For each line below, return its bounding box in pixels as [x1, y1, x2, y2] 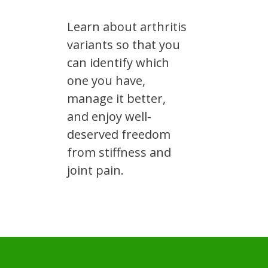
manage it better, [67, 90, 166, 106]
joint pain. [67, 162, 124, 178]
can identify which [67, 54, 169, 71]
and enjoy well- [67, 108, 151, 124]
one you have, [67, 72, 145, 89]
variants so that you [67, 36, 180, 53]
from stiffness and [67, 144, 171, 160]
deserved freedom [67, 126, 170, 142]
